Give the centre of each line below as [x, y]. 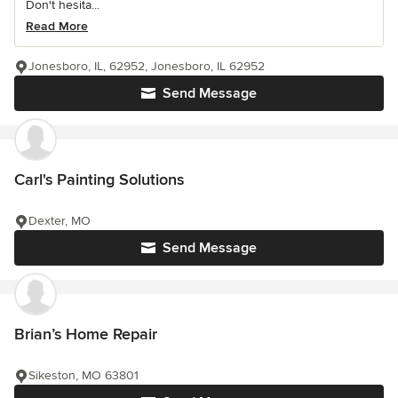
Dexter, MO [60, 221]
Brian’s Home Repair [86, 334]
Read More [57, 26]
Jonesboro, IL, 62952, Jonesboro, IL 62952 [147, 66]
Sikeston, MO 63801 [84, 375]
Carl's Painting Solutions [99, 179]
